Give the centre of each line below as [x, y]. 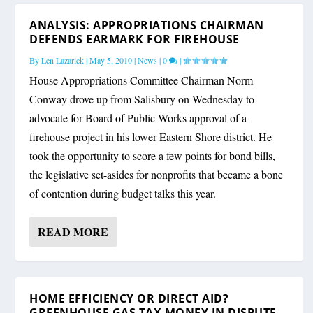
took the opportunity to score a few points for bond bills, [153, 156]
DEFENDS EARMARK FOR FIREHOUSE [134, 39]
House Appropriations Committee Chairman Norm [141, 80]
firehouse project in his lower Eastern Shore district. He [151, 137]
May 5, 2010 [111, 60]
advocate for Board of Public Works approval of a [138, 118]
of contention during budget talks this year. [123, 194]
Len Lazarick [63, 60]
